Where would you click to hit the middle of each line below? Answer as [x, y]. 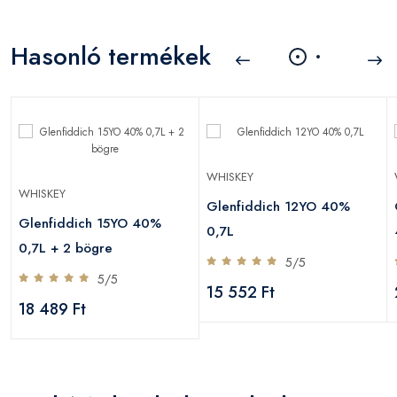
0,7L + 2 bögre [66, 248]
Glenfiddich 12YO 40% [278, 206]
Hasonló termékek [111, 56]
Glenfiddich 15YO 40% [90, 223]
